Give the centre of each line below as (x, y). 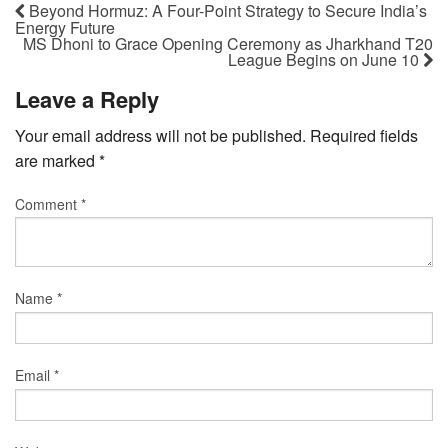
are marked (57, 160)
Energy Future (65, 27)
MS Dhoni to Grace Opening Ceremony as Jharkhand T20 (228, 43)
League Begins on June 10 (325, 59)
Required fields (364, 135)
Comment (48, 203)
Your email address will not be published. (160, 135)
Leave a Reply (87, 98)
